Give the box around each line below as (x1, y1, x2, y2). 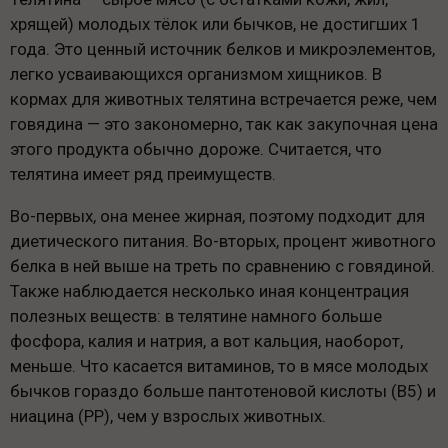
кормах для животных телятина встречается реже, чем (10, 89, 437, 110)
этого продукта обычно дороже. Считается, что (10, 139, 382, 160)
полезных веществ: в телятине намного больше (10, 306, 382, 327)
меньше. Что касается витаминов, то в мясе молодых (10, 356, 428, 377)
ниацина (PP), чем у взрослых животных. (10, 406, 326, 427)
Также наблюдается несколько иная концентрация (10, 281, 409, 302)
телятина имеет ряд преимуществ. (10, 164, 276, 185)
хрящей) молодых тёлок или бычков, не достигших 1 (10, 14, 421, 35)
